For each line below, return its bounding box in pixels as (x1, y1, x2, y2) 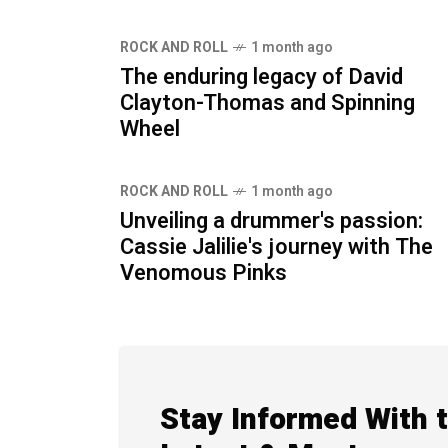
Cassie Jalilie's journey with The (120, 230, 433, 263)
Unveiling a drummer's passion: (120, 204, 423, 237)
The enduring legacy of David (120, 60, 403, 93)
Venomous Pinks (120, 256, 287, 289)
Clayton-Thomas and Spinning (120, 86, 415, 119)
